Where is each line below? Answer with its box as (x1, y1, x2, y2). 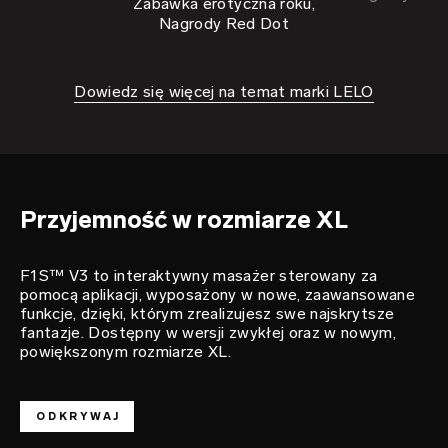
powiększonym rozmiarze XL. (20, 341, 232, 361)
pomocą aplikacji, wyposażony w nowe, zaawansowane (20, 284, 416, 304)
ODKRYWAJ (36, 409, 121, 423)
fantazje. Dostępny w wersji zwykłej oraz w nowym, (20, 322, 397, 342)
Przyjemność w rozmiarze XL (20, 204, 348, 234)
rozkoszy (92, 87, 187, 117)
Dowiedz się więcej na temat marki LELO (74, 81, 374, 101)
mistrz (20, 87, 92, 117)
